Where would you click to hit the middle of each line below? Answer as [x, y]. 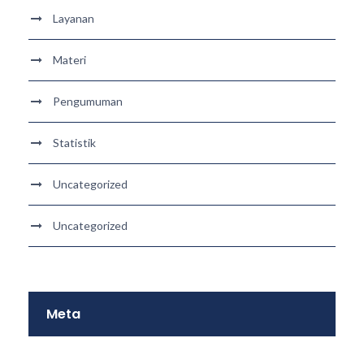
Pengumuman [88, 102]
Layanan [74, 19]
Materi [69, 60]
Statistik [74, 143]
